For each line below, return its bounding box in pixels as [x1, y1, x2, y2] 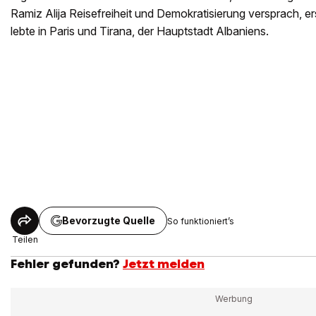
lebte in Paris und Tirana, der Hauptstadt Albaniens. [11, 24, 269, 38]
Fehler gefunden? [11, 256, 120, 272]
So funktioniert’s [167, 215, 234, 226]
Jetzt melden [123, 256, 205, 272]
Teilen [11, 234, 38, 245]
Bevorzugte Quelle [62, 214, 155, 226]
